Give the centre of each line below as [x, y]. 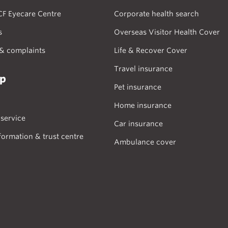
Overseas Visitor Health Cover [167, 32]
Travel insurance [143, 69]
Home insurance [143, 105]
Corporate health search [156, 14]
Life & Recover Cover [151, 50]
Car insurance [138, 124]
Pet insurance [138, 87]
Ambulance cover [145, 142]
